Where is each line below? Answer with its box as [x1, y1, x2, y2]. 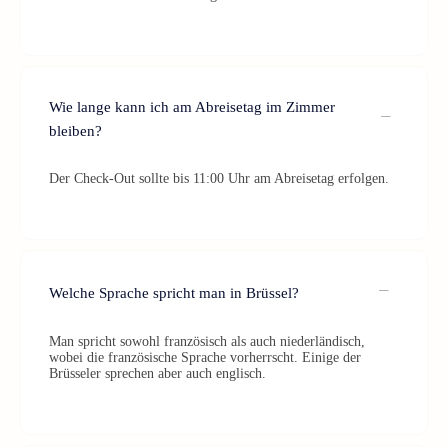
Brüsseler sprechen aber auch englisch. [49, 366, 266, 381]
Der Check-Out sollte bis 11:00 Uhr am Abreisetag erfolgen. [49, 171, 389, 186]
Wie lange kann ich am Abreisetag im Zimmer [49, 99, 335, 115]
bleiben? [49, 123, 102, 139]
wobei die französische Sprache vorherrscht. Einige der [49, 350, 361, 365]
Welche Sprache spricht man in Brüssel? [49, 284, 299, 301]
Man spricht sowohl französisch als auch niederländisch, [49, 334, 365, 349]
